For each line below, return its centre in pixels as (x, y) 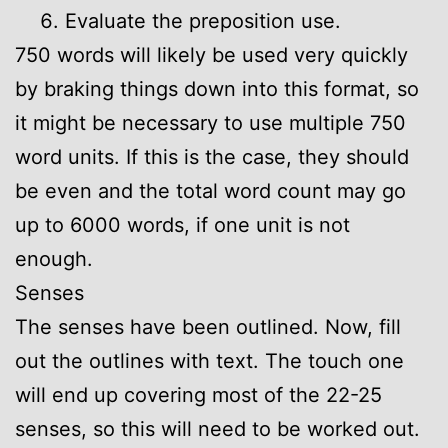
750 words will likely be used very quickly (211, 54)
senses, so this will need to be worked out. (217, 428)
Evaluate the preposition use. (203, 20)
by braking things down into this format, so (217, 88)
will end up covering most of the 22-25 (198, 394)
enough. (54, 258)
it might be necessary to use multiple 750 (210, 122)
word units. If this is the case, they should (212, 156)
